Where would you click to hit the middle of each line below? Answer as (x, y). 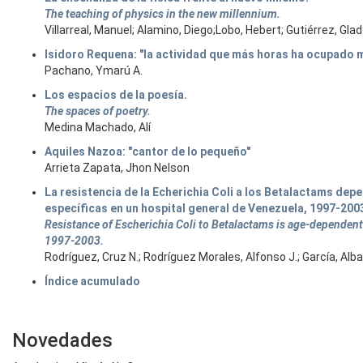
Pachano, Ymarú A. (94, 70)
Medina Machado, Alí (98, 127)
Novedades (62, 340)
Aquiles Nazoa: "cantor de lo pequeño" (147, 152)
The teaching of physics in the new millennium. (162, 14)
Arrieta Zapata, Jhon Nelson (117, 168)
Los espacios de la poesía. (116, 95)
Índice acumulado (92, 281)
